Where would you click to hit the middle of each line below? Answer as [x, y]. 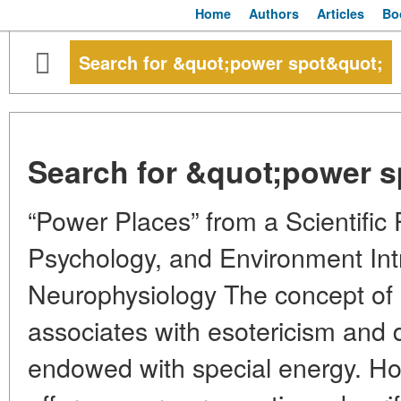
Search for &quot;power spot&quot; [231, 62]
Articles [341, 13]
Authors [274, 13]
